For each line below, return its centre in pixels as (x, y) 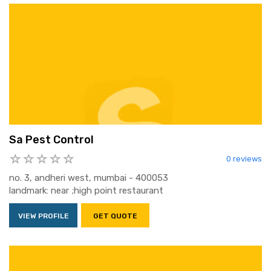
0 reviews (244, 159)
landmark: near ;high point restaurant (86, 191)
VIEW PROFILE (43, 216)
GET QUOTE (115, 216)
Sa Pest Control (51, 140)
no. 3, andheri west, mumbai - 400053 (89, 178)
